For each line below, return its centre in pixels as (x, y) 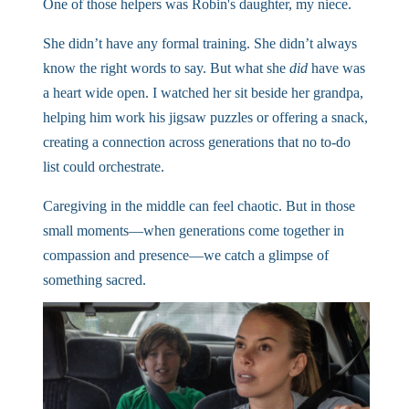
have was (336, 68)
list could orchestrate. (103, 167)
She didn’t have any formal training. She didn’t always (199, 44)
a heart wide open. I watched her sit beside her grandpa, (203, 93)
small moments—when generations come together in (193, 231)
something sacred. (94, 280)
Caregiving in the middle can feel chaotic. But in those (199, 206)
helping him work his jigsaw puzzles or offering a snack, (205, 118)
